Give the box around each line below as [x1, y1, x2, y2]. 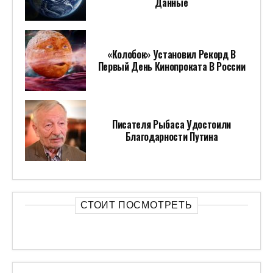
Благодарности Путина [125, 129, 218, 144]
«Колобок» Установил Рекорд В [107, 47, 236, 62]
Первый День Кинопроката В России [97, 59, 246, 74]
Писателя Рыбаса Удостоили [112, 117, 231, 132]
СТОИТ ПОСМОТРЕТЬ [80, 199, 193, 211]
